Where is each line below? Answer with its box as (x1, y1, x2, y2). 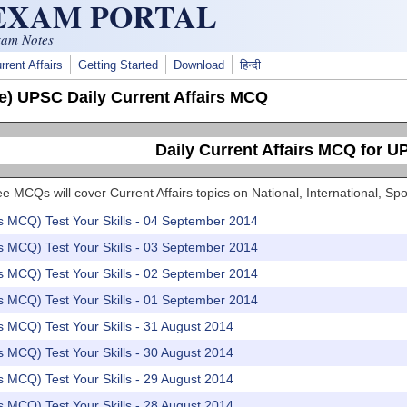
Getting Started (78, 59, 158, 72)
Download (174, 59, 224, 72)
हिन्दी (240, 59, 261, 72)
